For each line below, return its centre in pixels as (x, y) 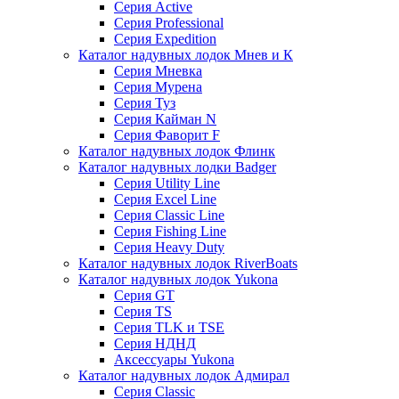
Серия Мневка (158, 71)
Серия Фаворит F (167, 135)
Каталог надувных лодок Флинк (177, 151)
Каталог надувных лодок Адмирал (184, 375)
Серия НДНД (155, 343)
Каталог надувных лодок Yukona (178, 279)
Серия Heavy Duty (169, 247)
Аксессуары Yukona (174, 359)
